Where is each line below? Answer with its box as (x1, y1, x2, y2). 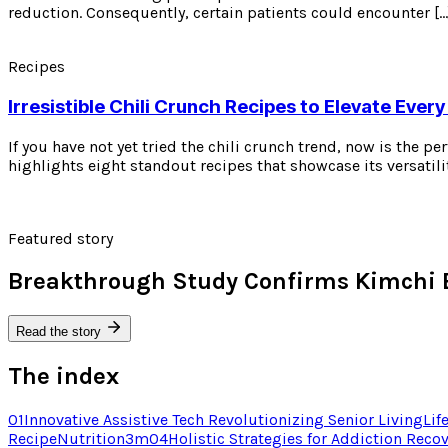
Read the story (16, 324, 105, 340)
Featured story (8, 228, 113, 248)
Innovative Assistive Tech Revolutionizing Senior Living (24, 410, 423, 430)
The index (8, 362, 119, 391)
